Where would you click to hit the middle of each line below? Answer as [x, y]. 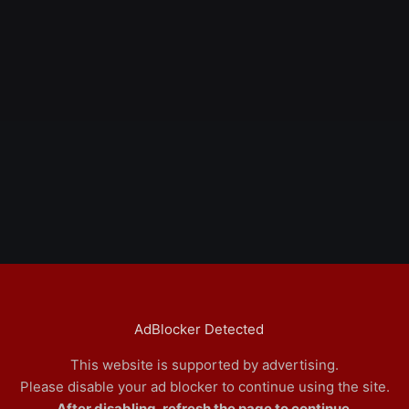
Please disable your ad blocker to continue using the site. [204, 387]
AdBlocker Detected [199, 329]
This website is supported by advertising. [204, 365]
